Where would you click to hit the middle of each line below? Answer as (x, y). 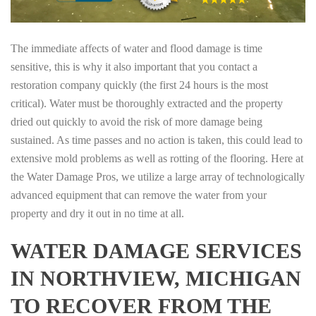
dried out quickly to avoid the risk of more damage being (136, 121)
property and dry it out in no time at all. (97, 213)
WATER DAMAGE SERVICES (156, 250)
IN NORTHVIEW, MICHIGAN (156, 278)
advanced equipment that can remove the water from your (139, 195)
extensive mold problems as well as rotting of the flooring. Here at (157, 158)
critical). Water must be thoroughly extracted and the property (147, 103)
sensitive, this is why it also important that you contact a (134, 66)
